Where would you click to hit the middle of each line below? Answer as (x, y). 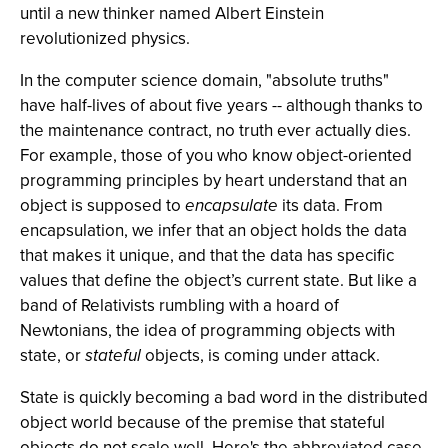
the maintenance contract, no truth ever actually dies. (215, 130)
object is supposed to (102, 205)
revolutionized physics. (105, 38)
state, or (52, 355)
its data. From (330, 205)
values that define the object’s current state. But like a (218, 280)
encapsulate (231, 205)
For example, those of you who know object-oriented (216, 155)
